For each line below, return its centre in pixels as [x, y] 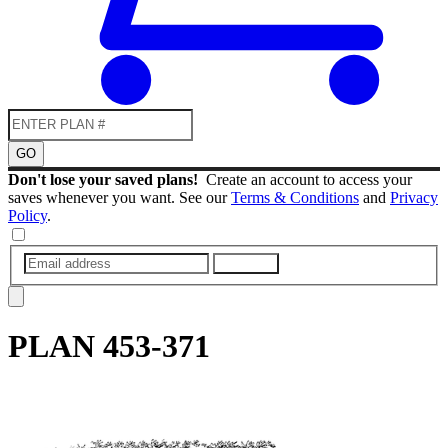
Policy [27, 215]
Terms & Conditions [295, 197]
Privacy [414, 197]
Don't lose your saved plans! [107, 179]
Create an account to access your [309, 179]
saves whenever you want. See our [119, 197]
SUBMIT [246, 263]
